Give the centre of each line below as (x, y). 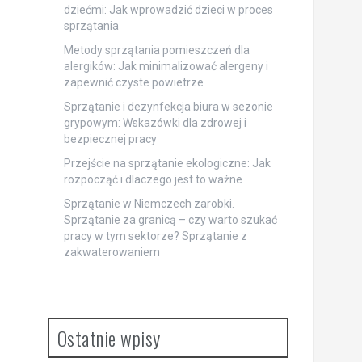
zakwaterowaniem (112, 252)
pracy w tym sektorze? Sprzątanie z (155, 236)
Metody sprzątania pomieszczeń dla (156, 50)
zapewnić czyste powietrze (133, 82)
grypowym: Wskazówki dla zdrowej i (155, 123)
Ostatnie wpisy (109, 338)
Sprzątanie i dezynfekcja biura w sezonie (168, 107)
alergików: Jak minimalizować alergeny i (166, 66)
